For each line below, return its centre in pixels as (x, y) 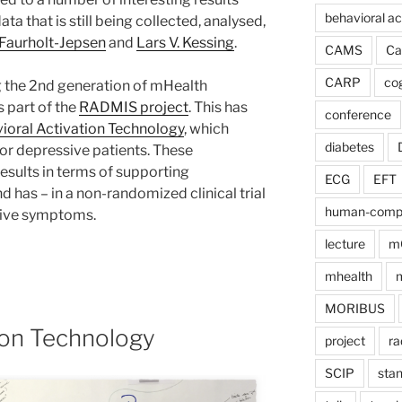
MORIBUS (354, 308)
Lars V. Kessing (185, 43)
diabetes (349, 146)
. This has (218, 108)
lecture (345, 243)
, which (206, 129)
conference (358, 114)
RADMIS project (134, 108)
